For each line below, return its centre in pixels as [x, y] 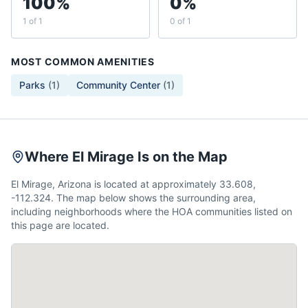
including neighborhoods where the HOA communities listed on [152, 211]
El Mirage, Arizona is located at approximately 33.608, [133, 184]
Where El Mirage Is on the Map [126, 157]
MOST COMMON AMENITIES [83, 62]
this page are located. [60, 225]
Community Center [118, 85]
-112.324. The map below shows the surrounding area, [133, 198]
